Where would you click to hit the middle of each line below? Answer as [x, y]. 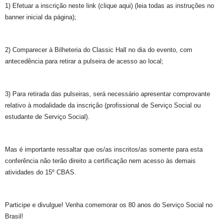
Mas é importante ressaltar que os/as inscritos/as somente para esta [104, 149]
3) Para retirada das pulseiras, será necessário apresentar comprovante [108, 94]
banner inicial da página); [41, 17]
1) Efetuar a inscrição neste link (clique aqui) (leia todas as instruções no [110, 5]
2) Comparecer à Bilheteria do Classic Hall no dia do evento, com [99, 50]
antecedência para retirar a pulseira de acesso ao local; [84, 61]
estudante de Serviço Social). [47, 116]
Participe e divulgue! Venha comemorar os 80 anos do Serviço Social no [109, 205]
